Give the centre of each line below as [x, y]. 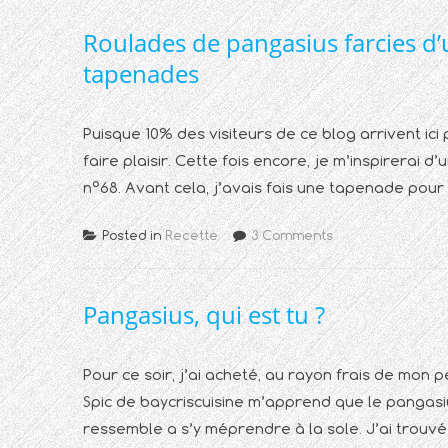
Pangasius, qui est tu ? [204, 314]
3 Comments [292, 235]
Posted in [133, 235]
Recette [191, 235]
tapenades [141, 73]
